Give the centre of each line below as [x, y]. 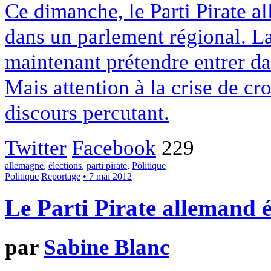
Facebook [114, 147]
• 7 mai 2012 [107, 176]
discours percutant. [87, 112]
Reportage [61, 176]
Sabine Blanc [106, 247]
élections [65, 165]
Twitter [36, 147]
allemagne [24, 165]
